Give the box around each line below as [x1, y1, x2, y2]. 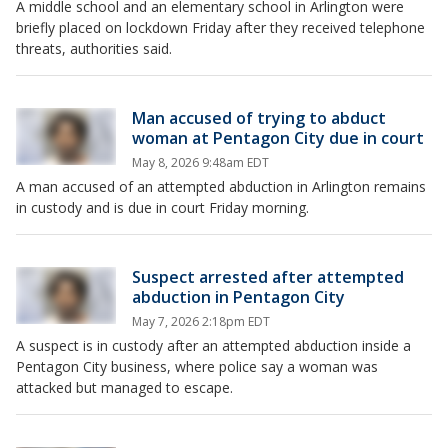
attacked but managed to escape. [16, 378, 237, 398]
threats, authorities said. [16, 39, 172, 59]
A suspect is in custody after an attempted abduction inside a [16, 336, 411, 356]
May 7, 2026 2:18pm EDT [132, 313, 270, 331]
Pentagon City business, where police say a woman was [16, 357, 378, 377]
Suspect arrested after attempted [132, 266, 404, 289]
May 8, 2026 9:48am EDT [132, 154, 269, 172]
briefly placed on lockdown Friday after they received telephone [16, 18, 425, 38]
